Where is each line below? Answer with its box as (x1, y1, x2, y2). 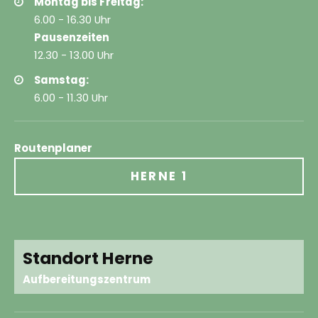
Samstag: (33, 72, 89, 88)
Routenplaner (14, 141, 93, 156)
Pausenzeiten (33, 30, 109, 45)
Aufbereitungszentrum (23, 272, 151, 287)
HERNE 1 (130, 168, 188, 185)
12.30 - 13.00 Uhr (33, 48, 114, 63)
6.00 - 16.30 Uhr (33, 12, 111, 28)
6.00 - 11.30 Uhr (33, 90, 108, 106)
